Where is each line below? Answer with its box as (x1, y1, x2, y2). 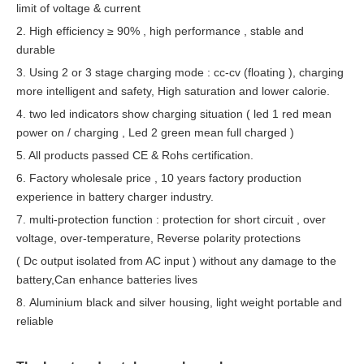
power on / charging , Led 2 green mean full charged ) (16, 126, 294, 139)
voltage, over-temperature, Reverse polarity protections (16, 232, 301, 245)
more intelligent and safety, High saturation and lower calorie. (16, 84, 330, 97)
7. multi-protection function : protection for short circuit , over (16, 213, 326, 226)
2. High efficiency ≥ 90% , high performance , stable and (16, 24, 304, 37)
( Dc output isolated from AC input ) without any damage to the (16, 254, 336, 267)
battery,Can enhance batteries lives (16, 273, 197, 286)
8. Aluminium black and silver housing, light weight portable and (16, 296, 342, 309)
